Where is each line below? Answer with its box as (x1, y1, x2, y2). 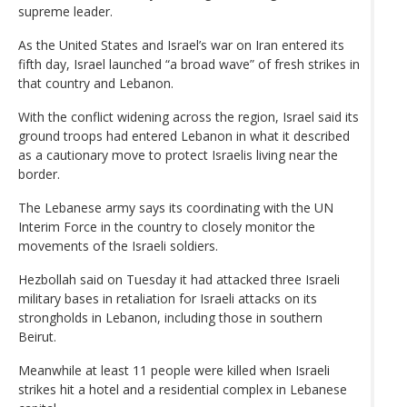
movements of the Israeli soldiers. (18, 236, 218, 254)
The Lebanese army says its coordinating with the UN (18, 198, 333, 216)
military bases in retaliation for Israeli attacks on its (18, 289, 317, 307)
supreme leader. (18, 2, 113, 20)
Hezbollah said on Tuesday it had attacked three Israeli (18, 270, 340, 288)
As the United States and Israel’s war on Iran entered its (18, 35, 344, 54)
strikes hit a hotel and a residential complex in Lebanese (18, 380, 347, 398)
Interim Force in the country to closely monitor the (18, 217, 315, 235)
